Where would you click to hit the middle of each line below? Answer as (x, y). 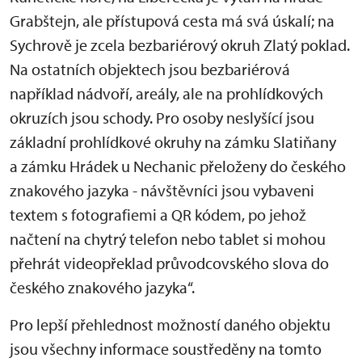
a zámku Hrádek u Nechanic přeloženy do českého (178, 166)
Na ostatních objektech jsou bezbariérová (150, 69)
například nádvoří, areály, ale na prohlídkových (166, 93)
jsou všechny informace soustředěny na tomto (166, 349)
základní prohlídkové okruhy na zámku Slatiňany (173, 142)
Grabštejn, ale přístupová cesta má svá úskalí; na (172, 21)
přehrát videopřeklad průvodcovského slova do (169, 263)
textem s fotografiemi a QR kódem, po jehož (158, 215)
